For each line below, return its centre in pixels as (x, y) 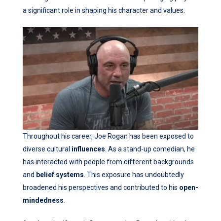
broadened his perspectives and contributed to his (101, 188)
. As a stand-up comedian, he (150, 149)
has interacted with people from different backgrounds (108, 162)
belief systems (60, 175)
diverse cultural (47, 149)
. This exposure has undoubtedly (134, 175)
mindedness (43, 201)
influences (88, 149)
